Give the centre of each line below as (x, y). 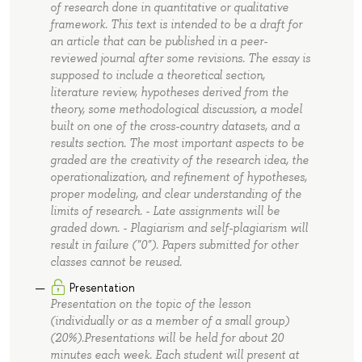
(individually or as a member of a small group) (169, 321)
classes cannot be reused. (116, 261)
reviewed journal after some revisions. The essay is (180, 58)
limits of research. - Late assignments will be (164, 210)
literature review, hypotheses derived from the (169, 92)
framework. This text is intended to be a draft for (176, 24)
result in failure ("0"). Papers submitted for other (174, 244)
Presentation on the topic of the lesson (150, 304)
